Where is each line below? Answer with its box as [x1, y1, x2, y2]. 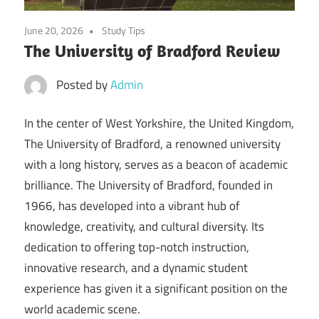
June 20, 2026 [24, 22, 83, 38]
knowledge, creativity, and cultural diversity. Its [24, 217, 264, 236]
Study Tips [102, 22, 145, 38]
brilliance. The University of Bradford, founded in [24, 176, 273, 195]
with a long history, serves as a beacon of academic [24, 155, 288, 174]
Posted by [56, 75, 110, 94]
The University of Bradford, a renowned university [24, 135, 281, 154]
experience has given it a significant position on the [24, 279, 288, 298]
